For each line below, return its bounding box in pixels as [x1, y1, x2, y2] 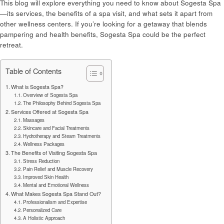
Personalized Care [23, 206, 62, 213]
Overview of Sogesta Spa [23, 91, 78, 98]
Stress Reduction [23, 157, 60, 164]
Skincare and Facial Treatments [23, 124, 90, 131]
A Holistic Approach [23, 214, 65, 221]
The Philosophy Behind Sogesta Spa [23, 99, 101, 106]
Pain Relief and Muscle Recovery [23, 165, 93, 172]
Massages [23, 116, 45, 123]
